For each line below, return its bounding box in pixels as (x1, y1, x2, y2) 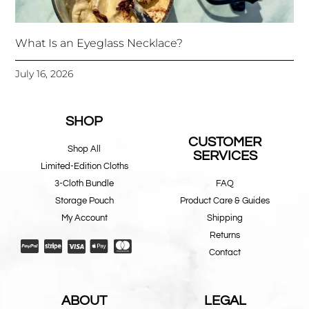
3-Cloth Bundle (54, 179, 114, 189)
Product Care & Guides (180, 196, 270, 206)
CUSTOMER (188, 135, 261, 150)
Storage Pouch (54, 196, 114, 206)
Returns (210, 230, 240, 241)
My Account (61, 213, 108, 223)
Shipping (207, 213, 243, 223)
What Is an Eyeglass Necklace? (15, 37, 183, 50)
